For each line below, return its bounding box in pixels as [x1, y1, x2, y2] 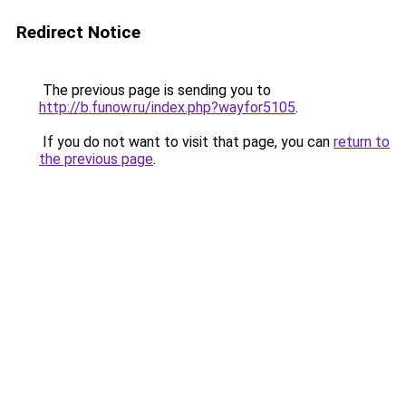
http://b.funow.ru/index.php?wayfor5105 [39, 99, 295, 116]
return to [333, 133, 390, 150]
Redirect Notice [16, 22, 140, 43]
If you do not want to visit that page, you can [39, 133, 333, 150]
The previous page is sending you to [39, 82, 271, 99]
